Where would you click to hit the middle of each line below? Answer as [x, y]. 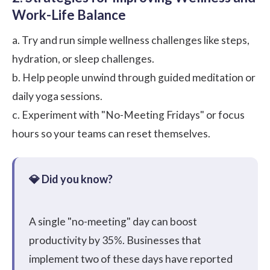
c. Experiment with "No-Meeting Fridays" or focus [128, 115]
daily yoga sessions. [57, 96]
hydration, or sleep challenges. [83, 59]
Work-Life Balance [69, 15]
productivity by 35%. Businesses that [115, 240]
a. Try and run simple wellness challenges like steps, [131, 40]
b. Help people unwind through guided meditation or [134, 78]
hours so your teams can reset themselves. [111, 134]
